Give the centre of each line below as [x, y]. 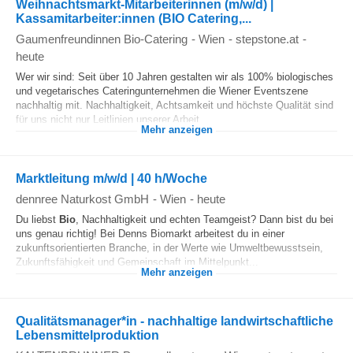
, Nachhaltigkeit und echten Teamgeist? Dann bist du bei [204, 219]
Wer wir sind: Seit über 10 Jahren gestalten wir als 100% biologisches [175, 77]
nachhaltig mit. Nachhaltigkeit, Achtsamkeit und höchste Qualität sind [175, 105]
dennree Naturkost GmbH [82, 199]
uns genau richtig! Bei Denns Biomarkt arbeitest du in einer [150, 234]
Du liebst [37, 219]
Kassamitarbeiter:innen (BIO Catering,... [134, 19]
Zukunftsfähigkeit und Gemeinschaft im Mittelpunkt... [137, 262]
